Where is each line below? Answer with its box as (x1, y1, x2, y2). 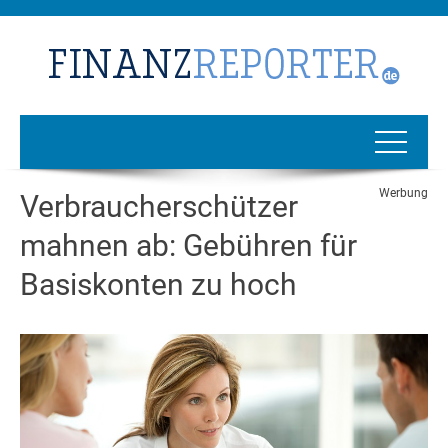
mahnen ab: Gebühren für (20, 227, 357, 263)
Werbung (379, 185, 428, 200)
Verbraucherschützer (20, 188, 298, 224)
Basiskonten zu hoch (20, 266, 297, 302)
